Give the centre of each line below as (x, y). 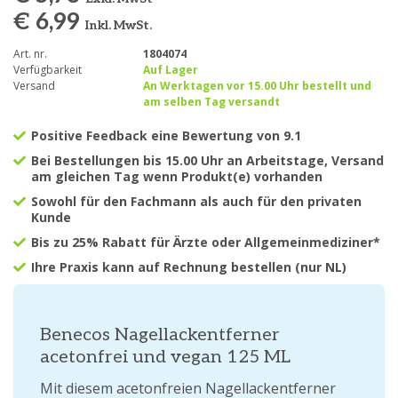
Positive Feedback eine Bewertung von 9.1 (166, 135)
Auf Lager (170, 70)
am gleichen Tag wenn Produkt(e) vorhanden (177, 176)
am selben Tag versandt (211, 102)
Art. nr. (30, 54)
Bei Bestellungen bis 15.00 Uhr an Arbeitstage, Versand (207, 160)
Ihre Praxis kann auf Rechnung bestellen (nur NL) (189, 267)
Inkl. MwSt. (119, 25)
